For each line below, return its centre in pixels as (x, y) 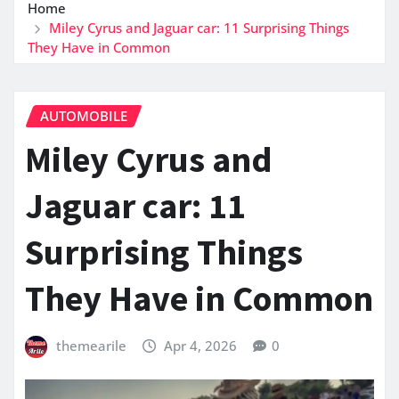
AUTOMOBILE (84, 116)
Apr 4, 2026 (201, 345)
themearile (91, 345)
